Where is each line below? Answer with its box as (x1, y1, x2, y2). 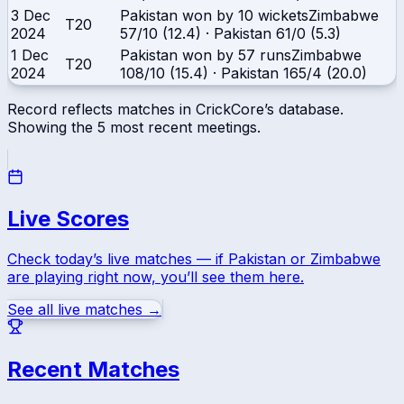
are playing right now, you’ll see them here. (7, 268, 304, 287)
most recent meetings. (106, 117, 261, 136)
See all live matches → (7, 300, 161, 319)
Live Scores (7, 206, 129, 233)
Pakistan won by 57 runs (120, 45, 291, 64)
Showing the (7, 117, 97, 136)
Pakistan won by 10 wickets (120, 5, 308, 24)
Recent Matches (7, 356, 179, 383)
